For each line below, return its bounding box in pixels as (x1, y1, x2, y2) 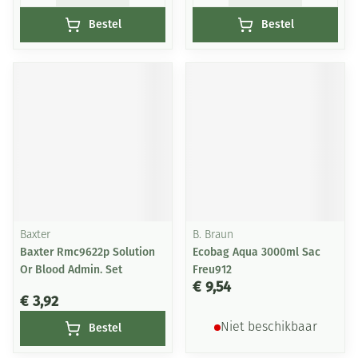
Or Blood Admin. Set (20, 263, 122, 276)
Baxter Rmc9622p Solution (20, 245, 155, 259)
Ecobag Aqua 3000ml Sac (193, 245, 320, 259)
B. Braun (193, 229, 233, 241)
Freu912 (193, 263, 232, 276)
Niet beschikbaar (220, 321, 317, 334)
